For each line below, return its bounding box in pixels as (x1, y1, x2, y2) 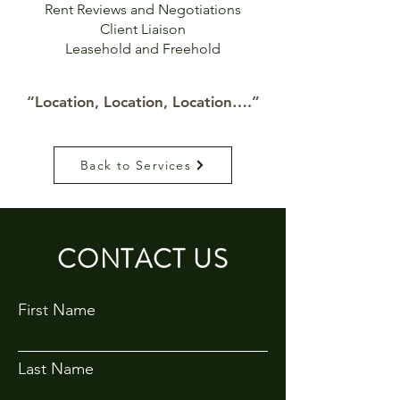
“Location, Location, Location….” (26, 93, 260, 111)
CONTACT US (56, 241, 229, 278)
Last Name (18, 359, 94, 379)
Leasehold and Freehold (65, 40, 221, 57)
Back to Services (79, 157, 192, 173)
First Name (18, 300, 96, 320)
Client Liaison (100, 21, 186, 37)
